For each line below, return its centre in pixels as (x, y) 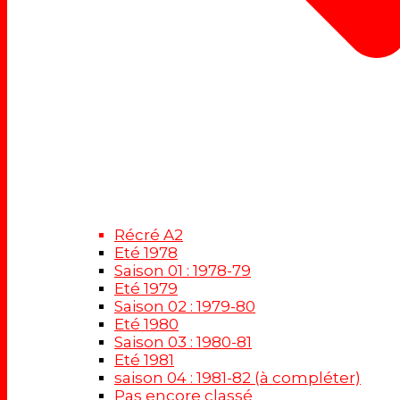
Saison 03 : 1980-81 (183, 342)
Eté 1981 (144, 360)
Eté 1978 (146, 253)
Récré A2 (149, 235)
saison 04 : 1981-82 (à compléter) (237, 378)
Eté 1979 (146, 289)
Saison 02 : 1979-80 (185, 307)
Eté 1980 (146, 325)
